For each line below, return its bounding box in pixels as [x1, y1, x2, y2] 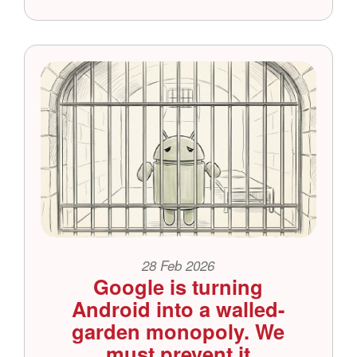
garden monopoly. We [72, 316, 285, 346]
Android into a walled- [72, 293, 285, 324]
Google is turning [93, 271, 264, 301]
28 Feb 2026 [142, 255, 215, 275]
